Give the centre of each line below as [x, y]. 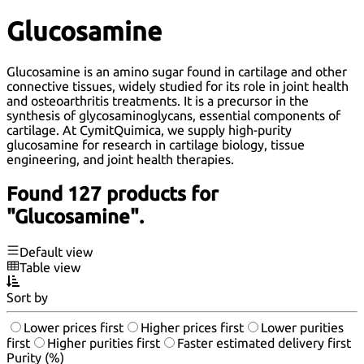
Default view [56, 252]
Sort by [27, 298]
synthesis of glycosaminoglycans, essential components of [173, 115]
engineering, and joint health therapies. [120, 159]
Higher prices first [192, 328]
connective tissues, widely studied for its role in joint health [178, 86]
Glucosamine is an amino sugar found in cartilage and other [177, 71]
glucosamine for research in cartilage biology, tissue [156, 144]
